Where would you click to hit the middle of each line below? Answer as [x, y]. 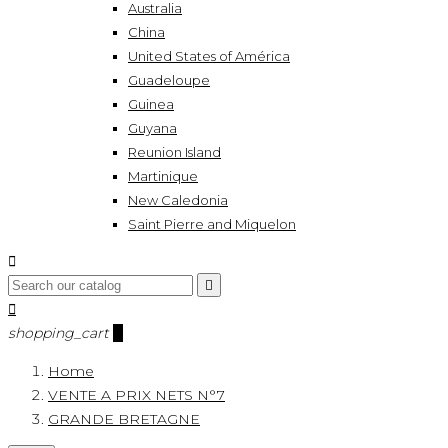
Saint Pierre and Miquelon [212, 224]
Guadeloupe [169, 80]
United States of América [209, 56]
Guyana [152, 128]
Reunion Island [174, 152]
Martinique [163, 176]
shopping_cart [58, 333]
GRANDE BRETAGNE [124, 419]
